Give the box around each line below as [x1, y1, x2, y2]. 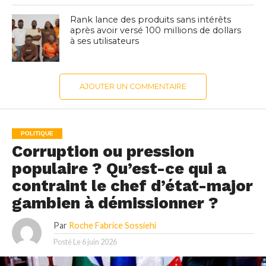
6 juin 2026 [81, 237, 117, 247]
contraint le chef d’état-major [11, 176, 253, 196]
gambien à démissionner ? [11, 194, 218, 213]
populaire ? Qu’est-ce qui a [11, 159, 226, 179]
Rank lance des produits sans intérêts [70, 14, 232, 26]
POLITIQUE [20, 130, 53, 137]
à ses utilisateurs [70, 36, 140, 47]
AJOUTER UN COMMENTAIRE [79, 82, 186, 91]
